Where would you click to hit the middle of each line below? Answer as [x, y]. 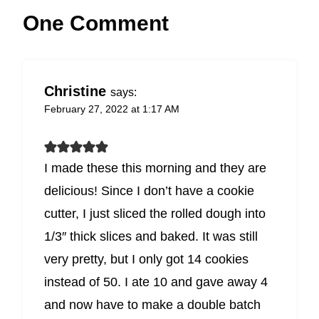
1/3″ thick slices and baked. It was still [151, 236]
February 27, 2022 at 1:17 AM [112, 109]
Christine [75, 91]
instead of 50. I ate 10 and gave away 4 [156, 282]
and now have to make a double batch [152, 304]
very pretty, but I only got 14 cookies [146, 259]
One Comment [96, 23]
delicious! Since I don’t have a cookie [149, 190]
